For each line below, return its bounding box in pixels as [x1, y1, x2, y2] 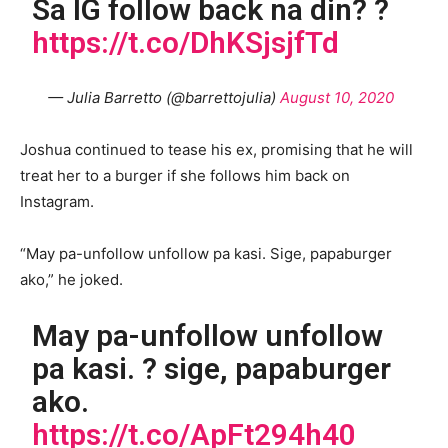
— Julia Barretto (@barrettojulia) [48, 87, 280, 107]
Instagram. [20, 191, 98, 211]
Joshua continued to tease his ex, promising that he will [20, 139, 413, 159]
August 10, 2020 [280, 87, 394, 107]
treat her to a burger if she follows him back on [20, 165, 350, 185]
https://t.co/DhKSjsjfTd [32, 24, 340, 60]
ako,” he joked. [20, 269, 127, 289]
